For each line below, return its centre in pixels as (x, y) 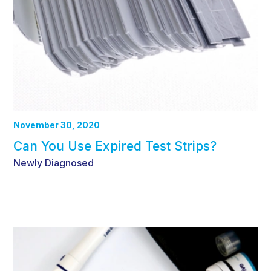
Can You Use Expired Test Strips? (115, 146)
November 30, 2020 (57, 125)
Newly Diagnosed (54, 163)
